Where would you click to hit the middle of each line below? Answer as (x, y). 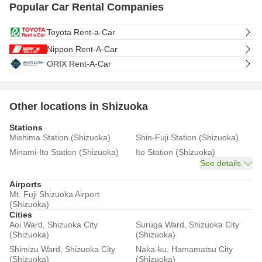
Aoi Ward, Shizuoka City (54, 225)
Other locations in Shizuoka (79, 106)
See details (220, 163)
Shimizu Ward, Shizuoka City (62, 249)
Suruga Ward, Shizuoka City (187, 225)
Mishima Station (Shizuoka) (60, 137)
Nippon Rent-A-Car (82, 49)
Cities (21, 215)
